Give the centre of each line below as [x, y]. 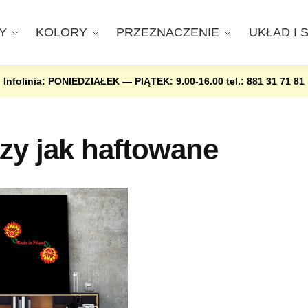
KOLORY [62, 32]
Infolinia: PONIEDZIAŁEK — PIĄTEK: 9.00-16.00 [115, 81]
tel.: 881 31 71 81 [265, 81]
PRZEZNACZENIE [168, 32]
